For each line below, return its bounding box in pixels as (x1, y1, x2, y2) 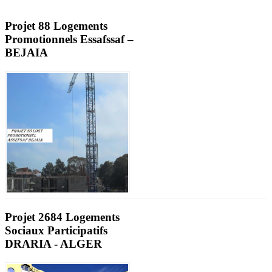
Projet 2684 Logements (5, 210, 120, 223)
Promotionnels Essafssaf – (5, 33, 134, 46)
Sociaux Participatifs (5, 223, 107, 237)
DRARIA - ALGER (5, 237, 102, 250)
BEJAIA (5, 46, 48, 59)
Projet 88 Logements (5, 19, 107, 33)
